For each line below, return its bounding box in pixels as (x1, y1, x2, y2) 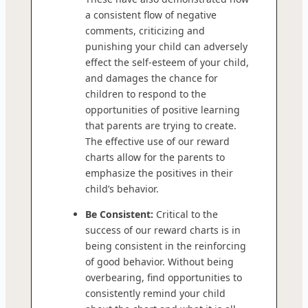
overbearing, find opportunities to (85, 270, 242, 284)
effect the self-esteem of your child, (85, 55, 249, 69)
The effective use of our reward (85, 134, 230, 148)
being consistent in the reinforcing (85, 239, 246, 252)
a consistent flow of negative (85, 8, 217, 21)
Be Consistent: (85, 207, 153, 221)
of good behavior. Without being (85, 254, 234, 268)
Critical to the (153, 207, 218, 221)
